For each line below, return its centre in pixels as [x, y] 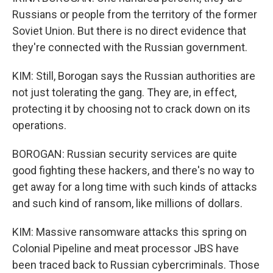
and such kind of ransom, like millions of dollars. [127, 203]
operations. [39, 125]
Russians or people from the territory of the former [135, 14]
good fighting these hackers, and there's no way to [133, 170]
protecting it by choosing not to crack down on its [131, 109]
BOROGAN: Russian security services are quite [125, 154]
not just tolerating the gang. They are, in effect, [124, 92]
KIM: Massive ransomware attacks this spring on [129, 232]
